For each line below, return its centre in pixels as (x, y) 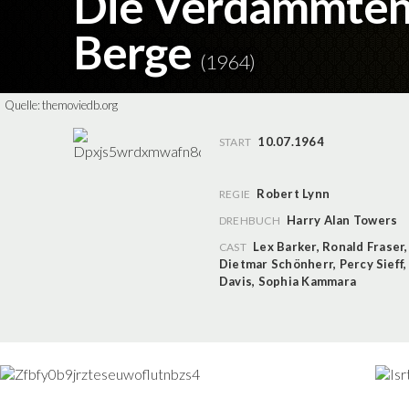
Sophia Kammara (307, 281)
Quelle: (23, 105)
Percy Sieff (372, 263)
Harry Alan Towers (342, 220)
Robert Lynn (294, 193)
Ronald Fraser (364, 246)
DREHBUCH (250, 220)
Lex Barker (285, 246)
